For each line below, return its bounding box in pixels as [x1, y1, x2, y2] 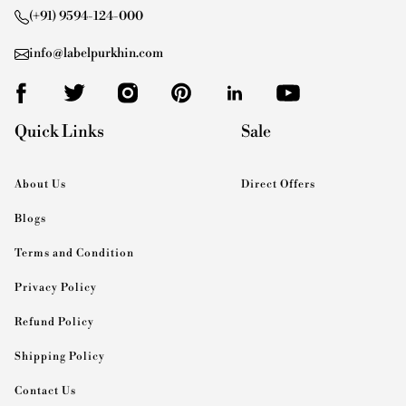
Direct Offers [240, 178, 315, 192]
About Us [14, 178, 66, 192]
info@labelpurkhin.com [29, 45, 163, 63]
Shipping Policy [14, 350, 105, 364]
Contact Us [14, 384, 76, 399]
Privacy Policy [14, 281, 97, 295]
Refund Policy [14, 315, 94, 330]
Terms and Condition [14, 246, 134, 261]
